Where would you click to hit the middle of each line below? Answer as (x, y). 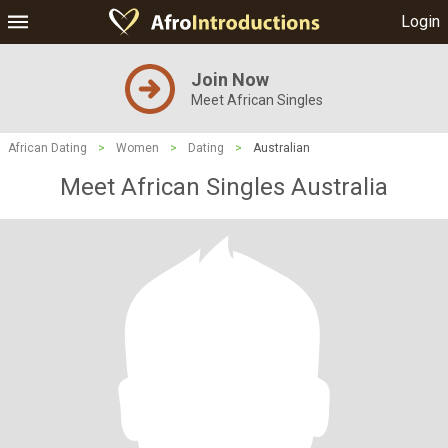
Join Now (230, 79)
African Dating (47, 148)
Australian (281, 148)
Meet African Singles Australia (224, 187)
